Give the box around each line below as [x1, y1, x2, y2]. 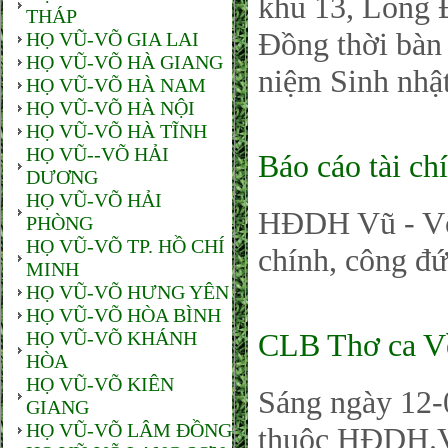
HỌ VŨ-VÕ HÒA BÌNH [26, 304, 221, 326]
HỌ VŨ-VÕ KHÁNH [26, 327, 197, 349]
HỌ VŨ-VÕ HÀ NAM [26, 74, 206, 96]
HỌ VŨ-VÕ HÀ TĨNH [26, 120, 207, 142]
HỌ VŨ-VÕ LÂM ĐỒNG [26, 419, 232, 441]
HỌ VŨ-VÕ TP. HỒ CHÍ [26, 235, 225, 257]
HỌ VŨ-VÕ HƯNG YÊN [26, 281, 229, 303]
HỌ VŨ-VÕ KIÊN [26, 373, 174, 395]
